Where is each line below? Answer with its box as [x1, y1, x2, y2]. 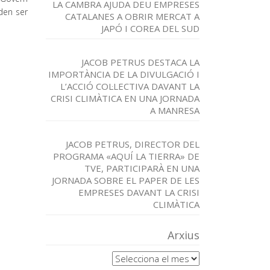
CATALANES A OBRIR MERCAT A [65, 10, 199, 22]
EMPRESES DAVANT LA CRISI [78, 186, 199, 198]
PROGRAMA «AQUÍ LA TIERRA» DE [53, 150, 199, 162]
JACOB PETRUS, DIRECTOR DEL [66, 138, 199, 150]
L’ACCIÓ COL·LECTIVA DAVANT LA [60, 80, 199, 92]
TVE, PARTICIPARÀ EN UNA [84, 162, 199, 174]
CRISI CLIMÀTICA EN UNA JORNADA [51, 92, 199, 104]
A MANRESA [150, 104, 199, 116]
